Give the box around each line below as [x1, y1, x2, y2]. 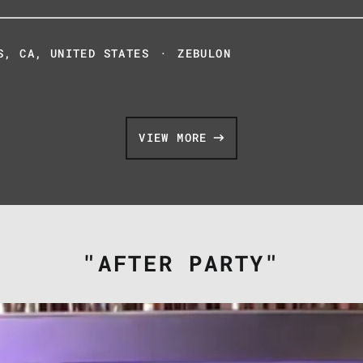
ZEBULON [177, 45, 232, 61]
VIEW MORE [139, 130, 207, 145]
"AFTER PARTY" [83, 247, 280, 277]
